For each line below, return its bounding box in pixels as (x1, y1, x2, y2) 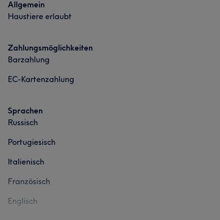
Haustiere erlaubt (8, 11, 72, 21)
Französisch (8, 176, 50, 186)
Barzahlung (8, 55, 50, 64)
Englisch (8, 196, 37, 206)
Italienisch (8, 157, 44, 166)
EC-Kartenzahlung (8, 74, 74, 84)
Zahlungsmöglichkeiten (8, 43, 93, 53)
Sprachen (8, 106, 43, 115)
